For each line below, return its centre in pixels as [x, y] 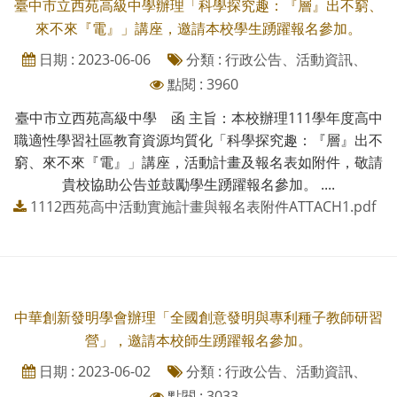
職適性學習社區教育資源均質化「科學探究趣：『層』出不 [198, 140]
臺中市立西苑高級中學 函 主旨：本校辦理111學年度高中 [198, 117]
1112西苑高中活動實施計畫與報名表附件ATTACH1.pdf [202, 206]
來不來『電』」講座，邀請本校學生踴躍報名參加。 [198, 28]
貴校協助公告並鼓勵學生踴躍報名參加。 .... [198, 184]
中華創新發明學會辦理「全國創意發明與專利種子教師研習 [198, 317]
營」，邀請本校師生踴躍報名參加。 [198, 340]
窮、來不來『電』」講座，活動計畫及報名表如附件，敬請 [198, 162]
